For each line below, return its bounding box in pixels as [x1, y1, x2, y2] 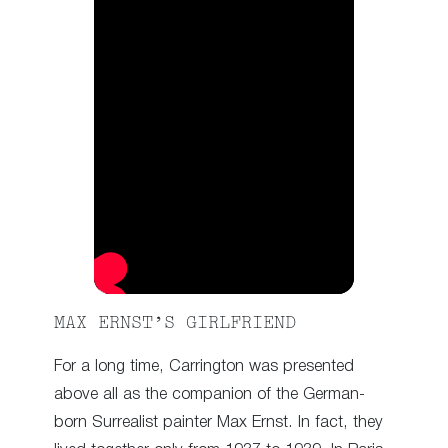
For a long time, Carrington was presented [54, 359, 354, 375]
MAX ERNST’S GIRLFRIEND [54, 315, 296, 332]
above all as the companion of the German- [54, 387, 365, 403]
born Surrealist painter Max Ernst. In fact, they [54, 415, 383, 431]
